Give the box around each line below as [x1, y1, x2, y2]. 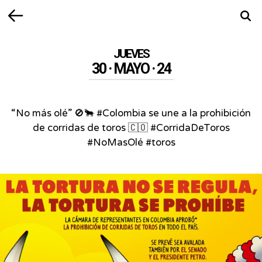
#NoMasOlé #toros [87, 137, 175, 149]
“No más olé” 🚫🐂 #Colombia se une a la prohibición [11, 108, 251, 119]
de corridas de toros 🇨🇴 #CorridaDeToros [32, 122, 230, 134]
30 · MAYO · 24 [91, 60, 171, 77]
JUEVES [113, 47, 149, 61]
